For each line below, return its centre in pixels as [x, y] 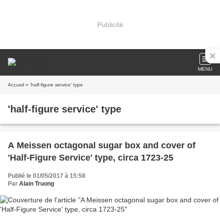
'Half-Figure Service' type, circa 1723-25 [91, 158]
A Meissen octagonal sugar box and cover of [102, 145]
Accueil [16, 85]
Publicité [110, 24]
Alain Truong [37, 184]
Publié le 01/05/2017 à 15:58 [47, 176]
